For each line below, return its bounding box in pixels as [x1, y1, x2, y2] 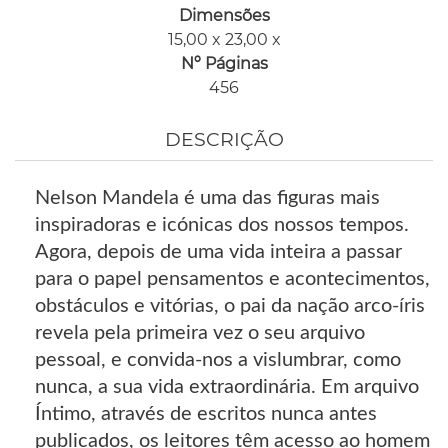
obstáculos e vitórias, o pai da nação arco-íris [35, 296, 425, 317]
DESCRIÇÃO [164, 128, 284, 152]
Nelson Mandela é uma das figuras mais [35, 188, 380, 209]
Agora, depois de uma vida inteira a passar [35, 242, 402, 263]
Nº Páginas [180, 53, 268, 73]
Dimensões [178, 5, 270, 25]
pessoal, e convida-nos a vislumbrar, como [35, 350, 401, 371]
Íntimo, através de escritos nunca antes [35, 404, 377, 425]
